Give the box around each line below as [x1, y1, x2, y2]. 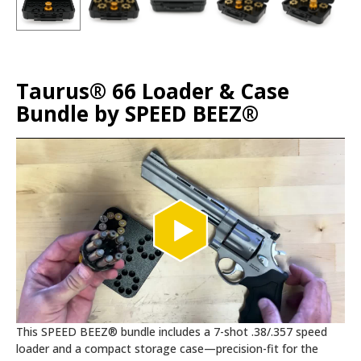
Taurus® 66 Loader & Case [16, 77, 289, 106]
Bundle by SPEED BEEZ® [16, 99, 259, 129]
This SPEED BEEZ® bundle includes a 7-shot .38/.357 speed [16, 323, 327, 339]
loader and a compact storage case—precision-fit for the [16, 340, 318, 356]
